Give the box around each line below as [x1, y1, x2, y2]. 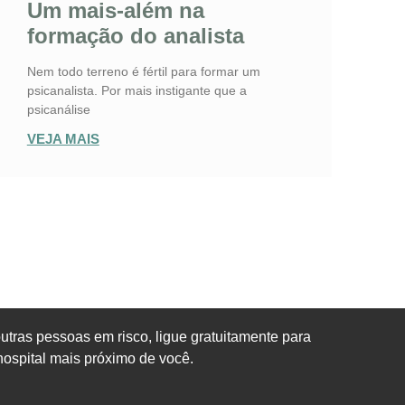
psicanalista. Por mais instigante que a [26, 83, 247, 99]
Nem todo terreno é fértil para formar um [26, 64, 260, 80]
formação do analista [26, 24, 244, 49]
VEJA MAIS [26, 131, 99, 147]
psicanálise [26, 102, 90, 118]
